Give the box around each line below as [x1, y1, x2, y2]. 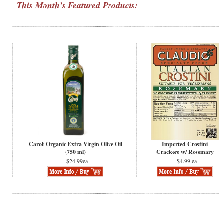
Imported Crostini [162, 140, 208, 148]
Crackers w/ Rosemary [156, 148, 214, 156]
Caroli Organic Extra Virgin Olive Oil [28, 140, 122, 148]
